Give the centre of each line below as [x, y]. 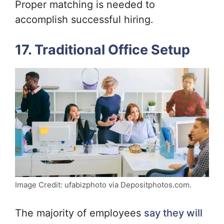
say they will [173, 213]
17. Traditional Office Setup [102, 49]
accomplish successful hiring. [86, 19]
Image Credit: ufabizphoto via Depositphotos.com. [103, 185]
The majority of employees [79, 213]
